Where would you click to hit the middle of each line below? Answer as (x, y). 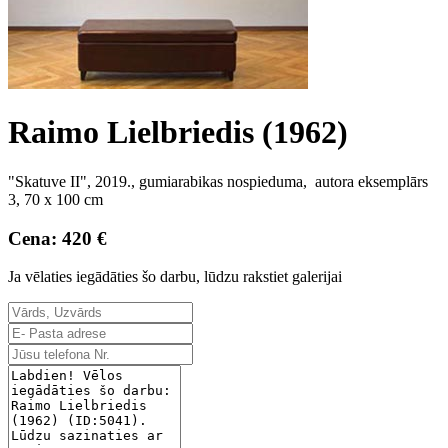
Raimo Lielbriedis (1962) (178, 132)
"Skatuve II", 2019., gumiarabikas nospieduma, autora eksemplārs (218, 181)
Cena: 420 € (57, 238)
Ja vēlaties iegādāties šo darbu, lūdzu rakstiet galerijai (175, 277)
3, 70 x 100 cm (55, 199)
